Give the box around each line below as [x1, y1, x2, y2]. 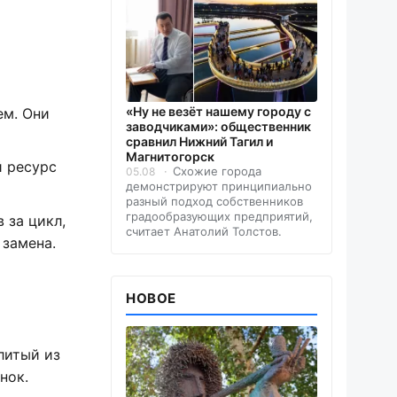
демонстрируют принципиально [126, 179, 312, 194]
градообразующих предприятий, [126, 209, 313, 224]
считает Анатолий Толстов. [126, 224, 282, 239]
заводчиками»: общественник [126, 119, 311, 135]
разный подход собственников [126, 194, 303, 209]
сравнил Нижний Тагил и [126, 134, 273, 150]
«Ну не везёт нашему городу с [126, 104, 311, 120]
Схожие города [173, 164, 261, 179]
